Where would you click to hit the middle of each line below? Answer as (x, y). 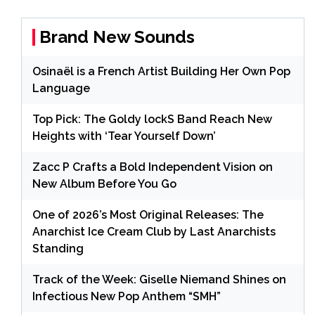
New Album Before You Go (104, 184)
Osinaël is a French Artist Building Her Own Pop (161, 71)
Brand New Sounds (117, 37)
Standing (58, 248)
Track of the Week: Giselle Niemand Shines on (159, 279)
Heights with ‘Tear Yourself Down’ (124, 136)
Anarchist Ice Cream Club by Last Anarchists (154, 231)
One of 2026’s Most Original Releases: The (148, 214)
